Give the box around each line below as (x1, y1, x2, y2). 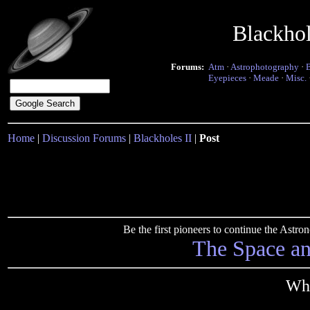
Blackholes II (134, 132, 192, 144)
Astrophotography (230, 62, 299, 72)
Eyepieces (208, 73, 246, 83)
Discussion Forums (42, 132, 126, 144)
